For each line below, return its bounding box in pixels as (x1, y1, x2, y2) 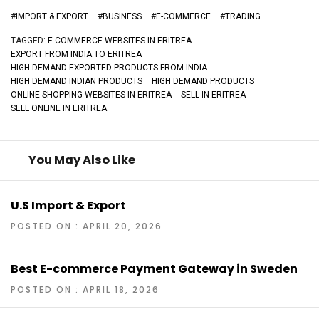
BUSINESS (103, 11, 142, 22)
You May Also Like (28, 152, 135, 169)
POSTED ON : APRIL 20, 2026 (11, 219, 162, 232)
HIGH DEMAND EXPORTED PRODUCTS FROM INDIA (11, 63, 207, 73)
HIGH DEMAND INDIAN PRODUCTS (11, 76, 142, 87)
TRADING (225, 11, 261, 22)
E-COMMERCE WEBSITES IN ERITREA (48, 36, 192, 46)
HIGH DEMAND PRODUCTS (152, 76, 254, 87)
